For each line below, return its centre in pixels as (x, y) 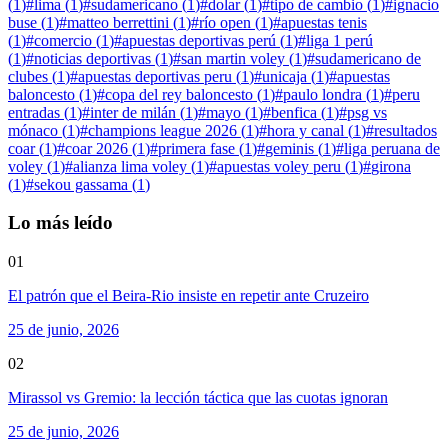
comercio (63, 40)
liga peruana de (392, 148)
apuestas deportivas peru (155, 76)
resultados (405, 130)
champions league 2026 (162, 130)
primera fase (196, 148)
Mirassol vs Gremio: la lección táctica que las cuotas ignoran (198, 398)
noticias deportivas (92, 58)
